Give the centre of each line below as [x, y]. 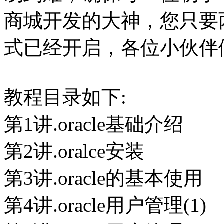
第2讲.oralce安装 [74, 151]
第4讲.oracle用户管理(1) [105, 205]
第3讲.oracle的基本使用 [103, 178]
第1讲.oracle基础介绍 [94, 124]
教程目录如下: [65, 97]
